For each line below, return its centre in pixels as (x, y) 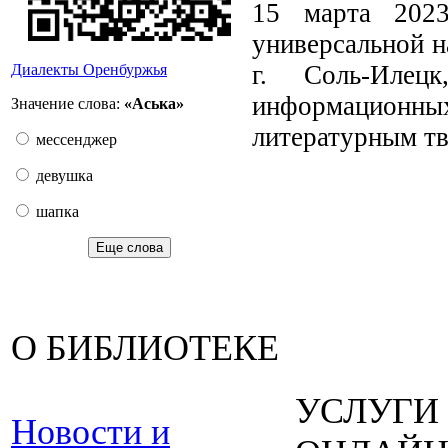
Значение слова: (67, 103)
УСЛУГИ (367, 411)
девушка (62, 175)
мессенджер (74, 139)
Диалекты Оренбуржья (89, 69)
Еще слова (129, 247)
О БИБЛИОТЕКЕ (145, 348)
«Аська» (154, 103)
